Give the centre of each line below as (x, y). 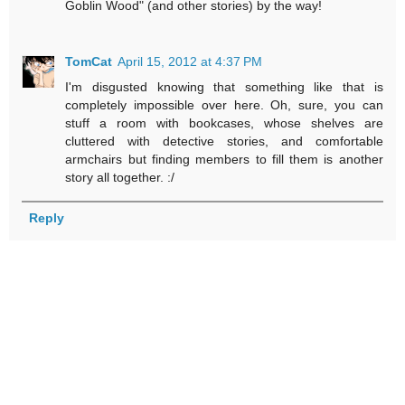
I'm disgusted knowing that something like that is (224, 87)
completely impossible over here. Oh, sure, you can (224, 105)
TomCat (89, 61)
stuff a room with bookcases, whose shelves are (224, 123)
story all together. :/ (120, 177)
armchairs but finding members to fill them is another (224, 159)
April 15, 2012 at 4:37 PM (190, 61)
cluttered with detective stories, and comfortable (224, 141)
